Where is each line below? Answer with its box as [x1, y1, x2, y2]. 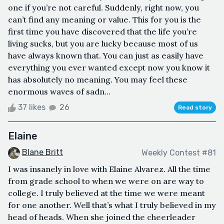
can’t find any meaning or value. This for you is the [8, 14, 201, 25]
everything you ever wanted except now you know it [8, 62, 210, 73]
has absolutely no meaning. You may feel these [8, 74, 187, 85]
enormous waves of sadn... [8, 86, 110, 97]
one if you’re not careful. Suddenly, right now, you [8, 2, 199, 13]
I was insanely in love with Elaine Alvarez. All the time [8, 163, 210, 174]
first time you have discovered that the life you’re [8, 26, 197, 37]
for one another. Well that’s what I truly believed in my [8, 199, 216, 210]
